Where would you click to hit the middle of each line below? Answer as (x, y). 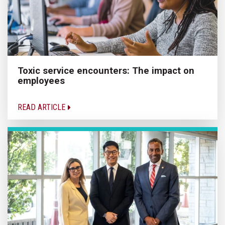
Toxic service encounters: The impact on (106, 71)
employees (41, 81)
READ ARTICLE (42, 107)
